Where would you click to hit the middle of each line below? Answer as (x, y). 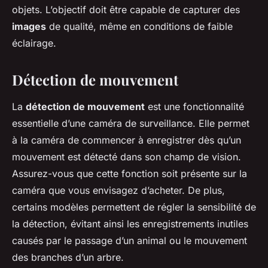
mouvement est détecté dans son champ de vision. (127, 157)
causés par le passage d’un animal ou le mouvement (130, 241)
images (29, 27)
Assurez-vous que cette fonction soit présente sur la (130, 174)
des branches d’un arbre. (68, 258)
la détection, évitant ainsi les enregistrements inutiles (130, 224)
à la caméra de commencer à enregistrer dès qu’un (127, 140)
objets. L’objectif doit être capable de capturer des (126, 10)
